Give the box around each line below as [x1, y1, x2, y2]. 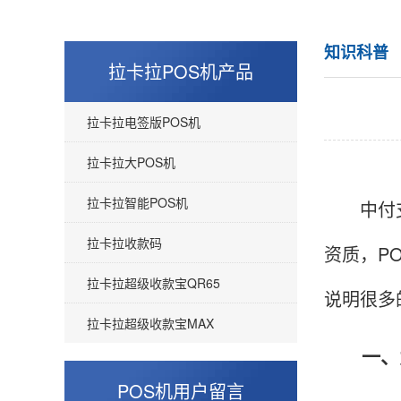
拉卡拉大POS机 [87, 153, 175, 171]
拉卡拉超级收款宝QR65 [87, 274, 220, 292]
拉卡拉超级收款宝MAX [87, 314, 214, 332]
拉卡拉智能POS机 [87, 193, 188, 211]
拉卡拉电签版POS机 [87, 113, 200, 131]
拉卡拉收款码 [87, 234, 162, 252]
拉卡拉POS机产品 [108, 58, 253, 84]
